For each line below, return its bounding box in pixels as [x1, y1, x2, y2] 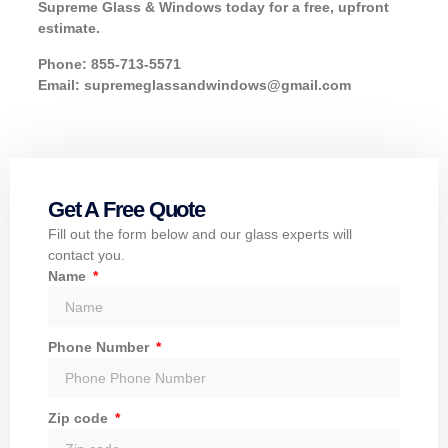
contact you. [48, 247, 125, 264]
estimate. [38, 20, 100, 37]
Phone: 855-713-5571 [38, 55, 181, 72]
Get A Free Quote [48, 197, 205, 223]
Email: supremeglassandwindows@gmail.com [38, 76, 351, 93]
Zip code [48, 410, 112, 427]
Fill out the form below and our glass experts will [48, 226, 352, 243]
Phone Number [48, 339, 153, 356]
